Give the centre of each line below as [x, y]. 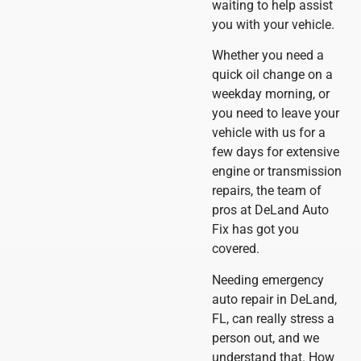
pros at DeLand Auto [270, 210]
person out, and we [265, 338]
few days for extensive [275, 152]
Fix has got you [255, 230]
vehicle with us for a [268, 133]
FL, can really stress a [273, 318]
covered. [235, 249]
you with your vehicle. [273, 24]
